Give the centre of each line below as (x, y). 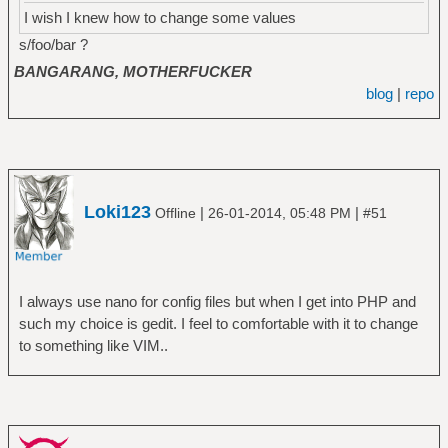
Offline (175, 212)
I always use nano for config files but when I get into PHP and (217, 301)
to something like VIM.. (93, 345)
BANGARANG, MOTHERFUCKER (132, 72)
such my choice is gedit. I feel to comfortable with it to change (218, 323)
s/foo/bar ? (53, 45)
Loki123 (117, 211)
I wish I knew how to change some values (159, 18)
